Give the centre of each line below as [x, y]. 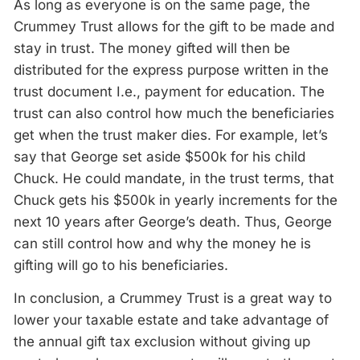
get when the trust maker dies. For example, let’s [171, 135]
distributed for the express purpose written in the [171, 70]
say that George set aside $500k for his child [160, 157]
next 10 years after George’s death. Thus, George [173, 222]
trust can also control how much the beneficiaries [174, 113]
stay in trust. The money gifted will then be [152, 48]
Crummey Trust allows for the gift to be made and [174, 27]
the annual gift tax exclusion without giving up [162, 342]
